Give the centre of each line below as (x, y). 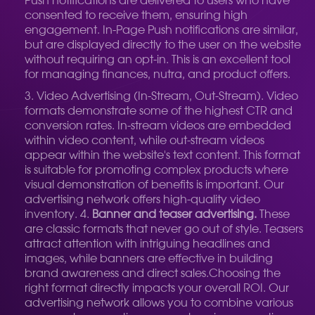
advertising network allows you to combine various (159, 303)
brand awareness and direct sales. (117, 274)
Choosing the (245, 274)
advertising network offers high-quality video (142, 200)
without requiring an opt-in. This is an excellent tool (157, 60)
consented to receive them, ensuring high (136, 15)
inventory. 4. (58, 214)
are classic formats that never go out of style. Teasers (164, 229)
